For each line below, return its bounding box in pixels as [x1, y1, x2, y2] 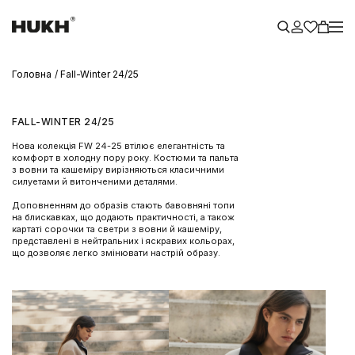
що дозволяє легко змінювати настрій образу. [12, 247, 220, 258]
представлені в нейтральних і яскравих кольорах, [12, 235, 235, 246]
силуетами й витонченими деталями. [12, 176, 177, 187]
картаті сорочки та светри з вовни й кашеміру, [12, 223, 222, 235]
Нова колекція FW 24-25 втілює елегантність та [12, 140, 225, 151]
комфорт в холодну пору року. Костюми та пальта [12, 152, 239, 163]
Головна [12, 68, 52, 80]
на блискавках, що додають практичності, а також [12, 212, 235, 223]
